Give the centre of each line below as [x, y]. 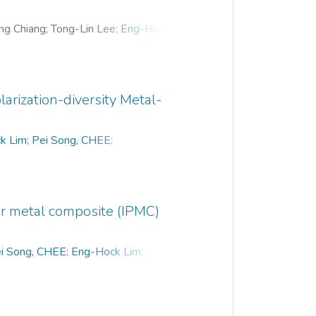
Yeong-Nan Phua [64, 45]
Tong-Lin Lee [84, 29]
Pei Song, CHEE [72, 140]
